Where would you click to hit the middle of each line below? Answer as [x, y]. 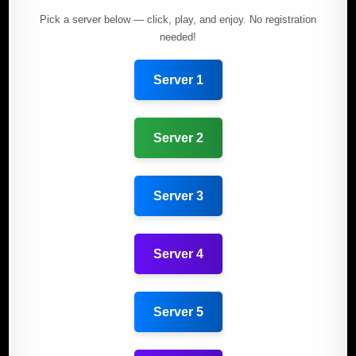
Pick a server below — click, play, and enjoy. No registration [178, 20]
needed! [178, 37]
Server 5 [178, 312]
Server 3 [178, 196]
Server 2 [178, 138]
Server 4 [178, 254]
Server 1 [178, 80]
